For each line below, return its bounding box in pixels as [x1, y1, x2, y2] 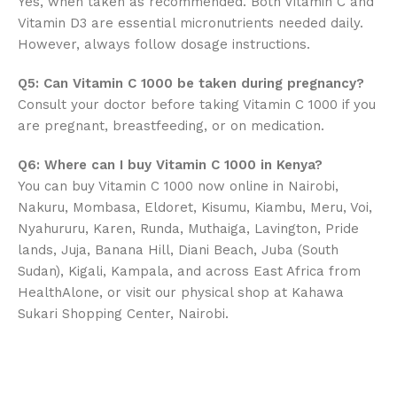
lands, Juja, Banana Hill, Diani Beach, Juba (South [18, 241, 339, 258]
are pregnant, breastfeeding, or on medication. [18, 117, 324, 134]
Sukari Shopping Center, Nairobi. [18, 305, 229, 322]
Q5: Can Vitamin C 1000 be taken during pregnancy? [18, 74, 364, 91]
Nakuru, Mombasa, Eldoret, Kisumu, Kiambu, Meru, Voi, [18, 198, 372, 215]
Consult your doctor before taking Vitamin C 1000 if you [18, 96, 376, 113]
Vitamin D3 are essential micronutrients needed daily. [18, 14, 363, 31]
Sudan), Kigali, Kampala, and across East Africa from [18, 262, 361, 279]
